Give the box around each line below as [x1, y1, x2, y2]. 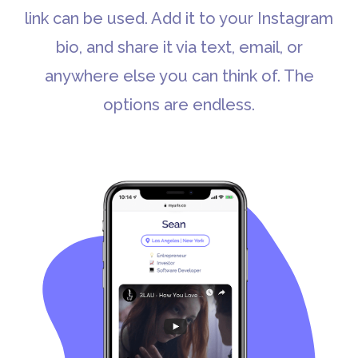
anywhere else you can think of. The [44, 66, 314, 86]
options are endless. [103, 94, 255, 114]
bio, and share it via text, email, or [55, 37, 303, 57]
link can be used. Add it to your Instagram [25, 8, 333, 28]
